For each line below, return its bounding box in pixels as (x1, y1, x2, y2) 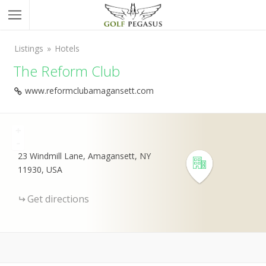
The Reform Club (13, 61, 121, 81)
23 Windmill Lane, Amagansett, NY (18, 150, 151, 161)
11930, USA (18, 164, 62, 175)
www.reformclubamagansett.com (25, 85, 154, 96)
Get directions (27, 192, 89, 205)
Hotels (55, 43, 80, 54)
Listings (14, 43, 43, 54)
